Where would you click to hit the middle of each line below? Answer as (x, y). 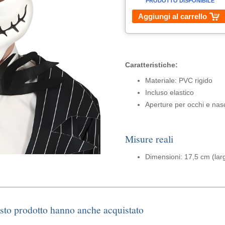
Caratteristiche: (151, 65)
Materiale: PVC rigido (179, 80)
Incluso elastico (169, 92)
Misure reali (149, 139)
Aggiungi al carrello (173, 16)
